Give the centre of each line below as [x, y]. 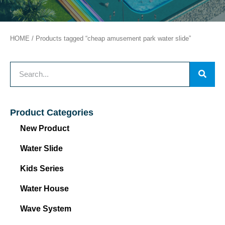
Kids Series [42, 168]
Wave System [46, 208]
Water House [44, 188]
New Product [45, 128]
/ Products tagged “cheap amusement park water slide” [110, 38]
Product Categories [52, 112]
